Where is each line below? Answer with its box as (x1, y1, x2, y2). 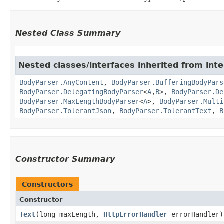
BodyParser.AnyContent (19, 78, 103, 86)
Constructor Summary (15, 154, 115, 164)
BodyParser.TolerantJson (19, 106, 111, 115)
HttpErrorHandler (103, 210, 167, 218)
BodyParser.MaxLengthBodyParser (19, 97, 139, 105)
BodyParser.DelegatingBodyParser (19, 87, 143, 96)
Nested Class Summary (15, 28, 120, 38)
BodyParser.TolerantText (119, 106, 211, 115)
